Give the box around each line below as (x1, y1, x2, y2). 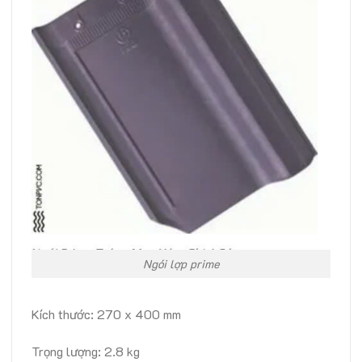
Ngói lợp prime (142, 256, 220, 272)
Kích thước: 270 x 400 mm (32, 305, 181, 322)
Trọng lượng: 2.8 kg (32, 342, 140, 360)
